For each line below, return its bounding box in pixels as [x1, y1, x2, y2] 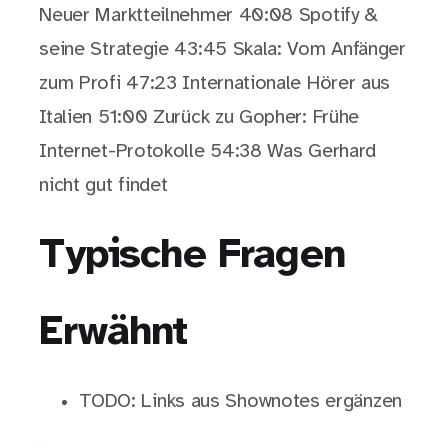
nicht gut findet [39, 175, 168, 197]
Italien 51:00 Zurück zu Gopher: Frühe [39, 107, 360, 129]
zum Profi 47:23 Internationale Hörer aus [39, 73, 391, 95]
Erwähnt [39, 311, 188, 355]
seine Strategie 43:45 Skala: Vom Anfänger [39, 39, 406, 61]
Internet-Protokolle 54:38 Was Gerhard [39, 141, 377, 163]
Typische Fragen [39, 234, 345, 278]
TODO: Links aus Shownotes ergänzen [79, 391, 402, 413]
